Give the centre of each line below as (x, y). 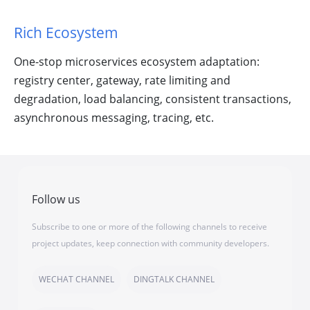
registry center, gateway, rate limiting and (122, 81)
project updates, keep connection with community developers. (151, 244)
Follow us (56, 200)
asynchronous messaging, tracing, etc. (114, 118)
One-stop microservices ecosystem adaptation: (137, 62)
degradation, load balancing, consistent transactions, (153, 99)
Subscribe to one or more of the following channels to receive (150, 227)
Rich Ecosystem (66, 33)
